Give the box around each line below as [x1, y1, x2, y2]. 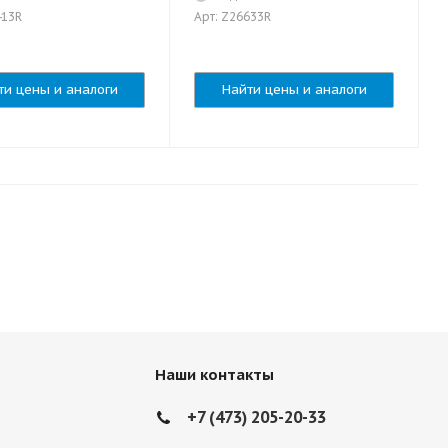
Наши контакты [155, 365, 275, 384]
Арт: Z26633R [194, 9, 271, 24]
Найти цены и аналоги [221, 81, 367, 98]
